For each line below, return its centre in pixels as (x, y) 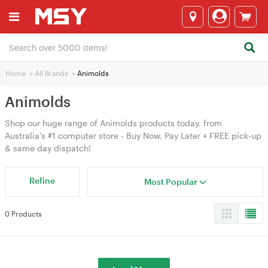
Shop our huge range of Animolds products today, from (113, 123)
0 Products (23, 214)
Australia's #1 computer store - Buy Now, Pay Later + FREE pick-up (133, 135)
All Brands (51, 73)
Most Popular (172, 182)
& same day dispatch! (48, 148)
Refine (42, 180)
